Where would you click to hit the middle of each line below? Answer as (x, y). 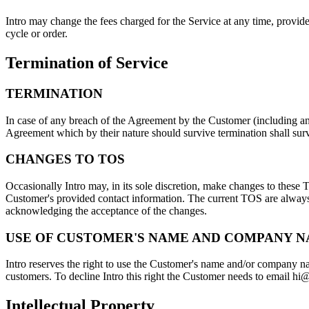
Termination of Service (87, 62)
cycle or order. (37, 33)
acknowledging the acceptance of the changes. (106, 210)
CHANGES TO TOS (65, 159)
